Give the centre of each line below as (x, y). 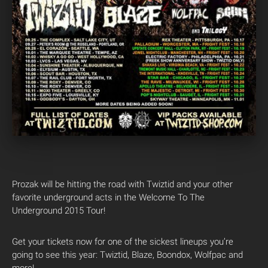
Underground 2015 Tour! (59, 211)
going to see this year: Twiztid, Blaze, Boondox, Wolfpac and (127, 255)
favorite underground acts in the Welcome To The (108, 198)
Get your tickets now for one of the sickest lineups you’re (123, 242)
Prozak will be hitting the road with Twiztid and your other (122, 185)
